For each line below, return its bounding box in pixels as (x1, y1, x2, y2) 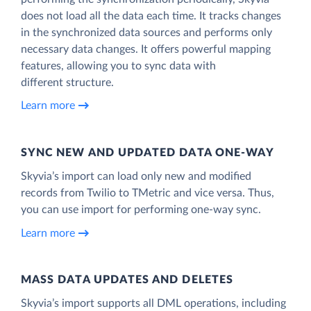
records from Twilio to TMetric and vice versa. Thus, (21, 187, 274, 199)
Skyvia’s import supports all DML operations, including (21, 298, 286, 310)
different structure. (21, 76, 114, 88)
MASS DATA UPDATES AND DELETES (21, 274, 233, 286)
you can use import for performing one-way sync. (21, 203, 261, 215)
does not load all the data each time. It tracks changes (21, 10, 281, 22)
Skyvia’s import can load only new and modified (21, 170, 251, 182)
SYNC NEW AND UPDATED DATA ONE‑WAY (21, 146, 275, 158)
